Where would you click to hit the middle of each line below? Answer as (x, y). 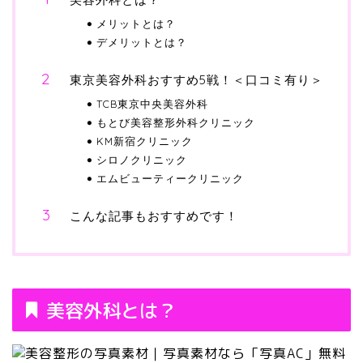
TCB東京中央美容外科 (152, 104)
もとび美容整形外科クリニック (176, 122)
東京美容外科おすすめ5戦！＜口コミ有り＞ (196, 80)
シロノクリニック (142, 160)
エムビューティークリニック (170, 178)
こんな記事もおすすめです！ (154, 216)
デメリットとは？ (142, 42)
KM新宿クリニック (145, 141)
